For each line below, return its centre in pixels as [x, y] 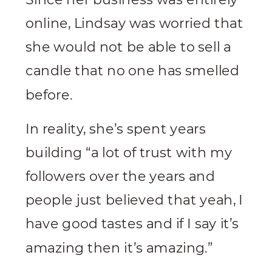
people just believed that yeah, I [134, 200]
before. [49, 95]
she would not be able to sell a [128, 47]
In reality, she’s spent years [116, 129]
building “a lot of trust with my [129, 153]
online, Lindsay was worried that [134, 23]
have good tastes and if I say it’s [132, 224]
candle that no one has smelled [133, 71]
